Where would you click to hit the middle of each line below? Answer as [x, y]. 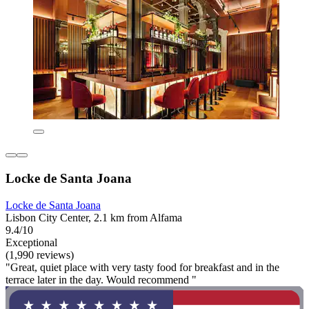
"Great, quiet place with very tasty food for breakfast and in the [142, 267]
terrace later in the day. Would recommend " [101, 279]
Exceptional [31, 242]
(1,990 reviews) [40, 255]
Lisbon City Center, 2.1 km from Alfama [94, 217]
